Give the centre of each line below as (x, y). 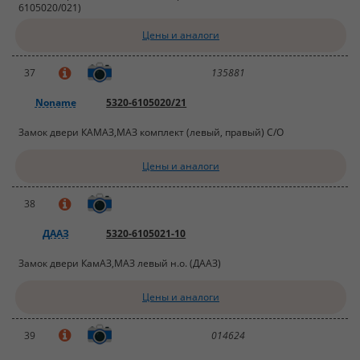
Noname (55, 103)
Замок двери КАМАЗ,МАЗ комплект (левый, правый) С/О (151, 133)
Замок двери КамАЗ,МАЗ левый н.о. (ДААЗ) (120, 264)
